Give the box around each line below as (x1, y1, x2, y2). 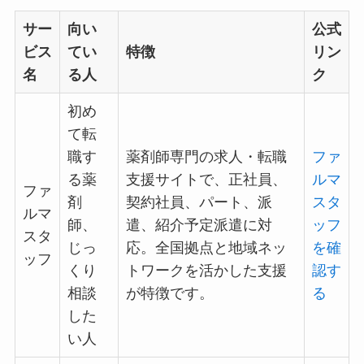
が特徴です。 (125, 284, 214, 301)
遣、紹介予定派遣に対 (125, 216, 272, 233)
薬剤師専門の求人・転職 (125, 148, 287, 165)
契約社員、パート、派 (125, 193, 272, 210)
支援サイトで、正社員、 (125, 171, 287, 188)
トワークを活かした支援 (125, 262, 287, 279)
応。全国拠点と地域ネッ (125, 239, 287, 256)
